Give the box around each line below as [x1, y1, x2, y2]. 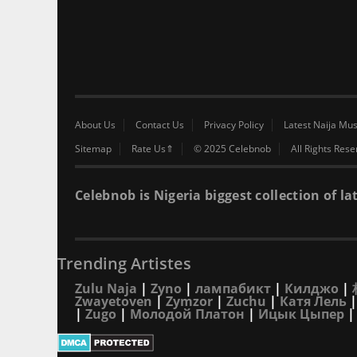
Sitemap [75, 142, 112, 155]
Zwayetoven [75, 292, 152, 310]
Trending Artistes [57, 253, 191, 274]
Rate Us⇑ [131, 142, 174, 155]
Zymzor [166, 292, 213, 310]
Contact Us [135, 118, 184, 131]
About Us [75, 118, 116, 131]
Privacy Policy [204, 118, 264, 131]
